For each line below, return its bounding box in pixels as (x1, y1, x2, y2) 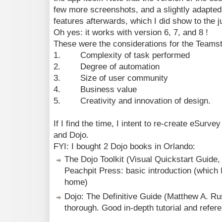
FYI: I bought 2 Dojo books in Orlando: (54, 142, 195, 152)
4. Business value (54, 85, 137, 95)
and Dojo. (54, 130, 89, 140)
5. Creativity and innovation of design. (54, 96, 211, 106)
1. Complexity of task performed (54, 51, 190, 60)
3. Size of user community (54, 73, 168, 83)
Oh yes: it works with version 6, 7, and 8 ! (54, 28, 208, 38)
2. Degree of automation (54, 62, 160, 72)
